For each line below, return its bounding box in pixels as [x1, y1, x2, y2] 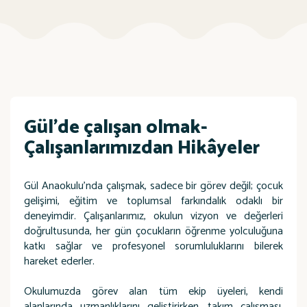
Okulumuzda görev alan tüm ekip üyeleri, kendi [24, 282, 283, 301]
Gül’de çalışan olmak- [24, 112, 208, 143]
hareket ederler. [24, 252, 95, 271]
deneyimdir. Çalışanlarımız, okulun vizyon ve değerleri [24, 207, 283, 225]
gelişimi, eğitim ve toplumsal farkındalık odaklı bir [24, 192, 283, 210]
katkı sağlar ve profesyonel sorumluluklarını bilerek [24, 237, 283, 256]
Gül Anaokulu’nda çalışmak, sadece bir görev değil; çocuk [24, 177, 283, 195]
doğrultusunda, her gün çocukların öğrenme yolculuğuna [24, 222, 283, 241]
